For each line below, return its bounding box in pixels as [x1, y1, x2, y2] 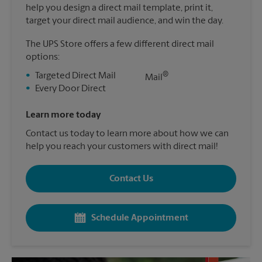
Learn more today [26, 111, 101, 120]
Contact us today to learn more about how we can [26, 129, 229, 139]
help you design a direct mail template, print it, [26, 4, 213, 13]
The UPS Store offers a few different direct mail [26, 40, 214, 49]
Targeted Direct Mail [35, 71, 116, 81]
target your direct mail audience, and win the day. [26, 16, 223, 26]
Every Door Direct [35, 84, 106, 94]
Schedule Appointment [91, 213, 188, 223]
